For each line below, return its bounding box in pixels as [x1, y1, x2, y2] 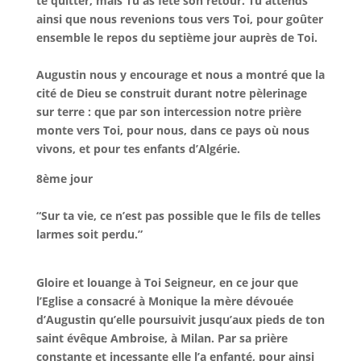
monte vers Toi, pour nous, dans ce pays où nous [35, 122, 309, 138]
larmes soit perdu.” [35, 226, 143, 242]
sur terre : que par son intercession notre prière [35, 104, 301, 119]
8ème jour [35, 171, 93, 186]
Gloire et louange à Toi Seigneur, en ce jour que [35, 275, 298, 290]
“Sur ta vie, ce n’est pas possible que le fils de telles [35, 208, 321, 223]
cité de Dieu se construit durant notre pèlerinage [35, 85, 307, 101]
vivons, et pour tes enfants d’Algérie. [35, 141, 240, 156]
